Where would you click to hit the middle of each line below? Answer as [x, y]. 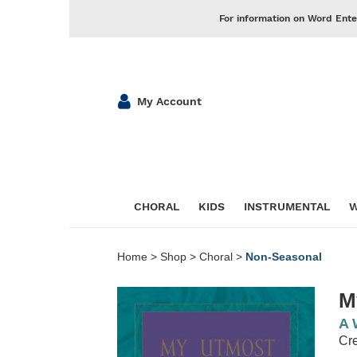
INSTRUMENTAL [287, 206]
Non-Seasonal [284, 256]
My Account [169, 101]
